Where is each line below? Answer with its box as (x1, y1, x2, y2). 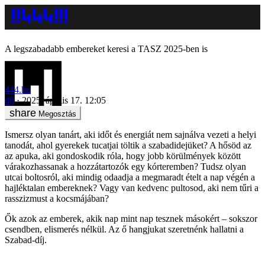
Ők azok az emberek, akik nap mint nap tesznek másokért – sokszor (5, 213, 257, 224)
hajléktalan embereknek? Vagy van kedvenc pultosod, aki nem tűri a (5, 182, 258, 193)
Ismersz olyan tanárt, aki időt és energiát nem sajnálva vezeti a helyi (5, 129, 256, 140)
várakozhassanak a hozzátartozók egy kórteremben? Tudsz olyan (5, 161, 246, 172)
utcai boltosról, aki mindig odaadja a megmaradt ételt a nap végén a (5, 172, 255, 182)
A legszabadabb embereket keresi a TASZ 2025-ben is (5, 44, 208, 54)
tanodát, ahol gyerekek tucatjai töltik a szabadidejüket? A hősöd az (5, 140, 251, 150)
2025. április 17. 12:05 (22, 95, 106, 105)
